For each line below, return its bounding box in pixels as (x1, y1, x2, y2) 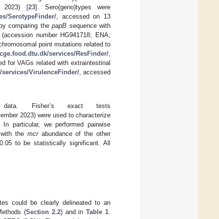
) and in (60, 208, 87, 216)
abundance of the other (38, 130, 110, 138)
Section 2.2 (26, 208, 61, 216)
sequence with (66, 22, 111, 30)
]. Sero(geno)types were (35, 3, 110, 11)
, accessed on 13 (56, 13, 110, 21)
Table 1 (86, 208, 109, 216)
